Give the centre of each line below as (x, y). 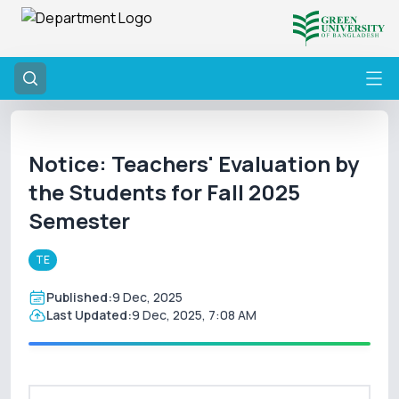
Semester (79, 220)
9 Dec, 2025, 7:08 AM (194, 315)
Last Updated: (89, 315)
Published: (79, 297)
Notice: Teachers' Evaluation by (194, 163)
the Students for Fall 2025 (164, 192)
